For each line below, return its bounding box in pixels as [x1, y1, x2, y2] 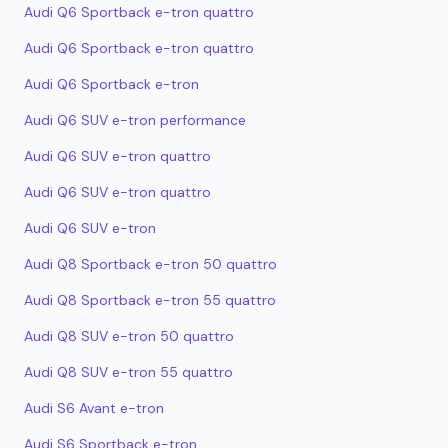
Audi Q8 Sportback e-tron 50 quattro [24, 255, 277, 273]
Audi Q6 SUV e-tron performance [24, 111, 246, 129]
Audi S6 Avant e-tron [24, 399, 164, 417]
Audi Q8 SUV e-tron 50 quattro [24, 327, 234, 345]
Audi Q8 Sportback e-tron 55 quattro [24, 291, 276, 309]
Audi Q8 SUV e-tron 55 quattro [24, 363, 233, 381]
